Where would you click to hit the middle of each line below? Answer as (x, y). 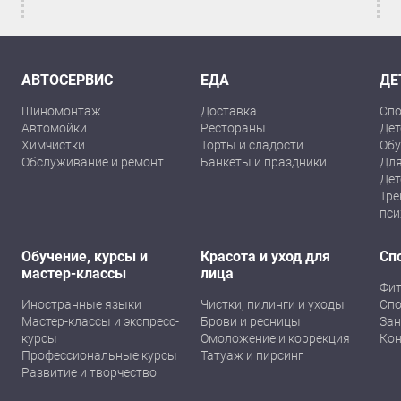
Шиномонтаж (61, 111)
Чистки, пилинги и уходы (273, 304)
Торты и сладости (252, 145)
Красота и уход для (265, 256)
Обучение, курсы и (85, 256)
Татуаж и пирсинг (252, 355)
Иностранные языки (81, 304)
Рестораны (233, 128)
